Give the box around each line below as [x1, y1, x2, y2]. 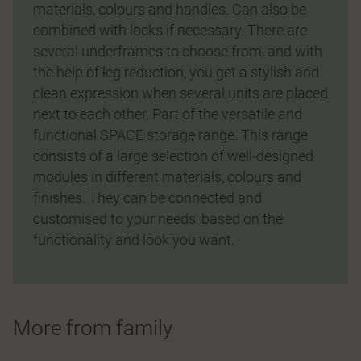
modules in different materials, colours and [33, 168, 301, 185]
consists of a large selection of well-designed [33, 147, 313, 164]
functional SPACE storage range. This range [33, 126, 308, 143]
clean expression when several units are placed [33, 84, 328, 102]
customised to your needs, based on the [33, 210, 283, 227]
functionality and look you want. [33, 230, 234, 248]
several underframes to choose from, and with [33, 42, 322, 60]
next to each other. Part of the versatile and [33, 105, 302, 122]
